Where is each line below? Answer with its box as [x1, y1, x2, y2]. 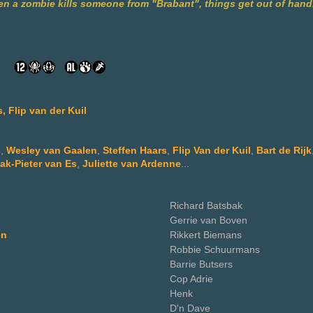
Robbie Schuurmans [170, 244, 260, 255]
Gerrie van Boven [170, 214, 247, 226]
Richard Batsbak [170, 200, 242, 211]
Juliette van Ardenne [82, 158, 181, 169]
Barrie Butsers [170, 259, 233, 270]
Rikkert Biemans [170, 229, 242, 240]
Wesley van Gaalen [6, 145, 97, 156]
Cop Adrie [170, 273, 213, 284]
